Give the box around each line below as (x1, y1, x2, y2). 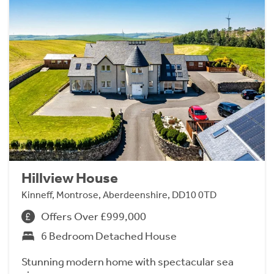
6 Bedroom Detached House (41, 229, 177, 243)
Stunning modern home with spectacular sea (21, 254, 234, 268)
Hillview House (21, 169, 118, 187)
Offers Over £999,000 (41, 209, 146, 223)
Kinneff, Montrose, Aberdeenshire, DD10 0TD (21, 188, 217, 201)
